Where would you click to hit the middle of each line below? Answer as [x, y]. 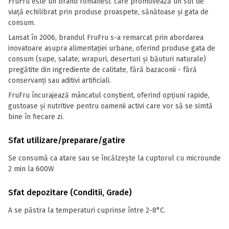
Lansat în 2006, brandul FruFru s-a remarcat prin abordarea [106, 38]
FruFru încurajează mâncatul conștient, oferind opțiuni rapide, [109, 95]
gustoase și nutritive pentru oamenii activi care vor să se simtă [110, 106]
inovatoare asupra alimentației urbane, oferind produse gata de [112, 48]
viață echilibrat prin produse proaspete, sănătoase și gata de [108, 12]
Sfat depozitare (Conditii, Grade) [70, 192]
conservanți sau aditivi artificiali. [60, 81]
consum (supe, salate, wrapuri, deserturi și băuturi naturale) [107, 59]
